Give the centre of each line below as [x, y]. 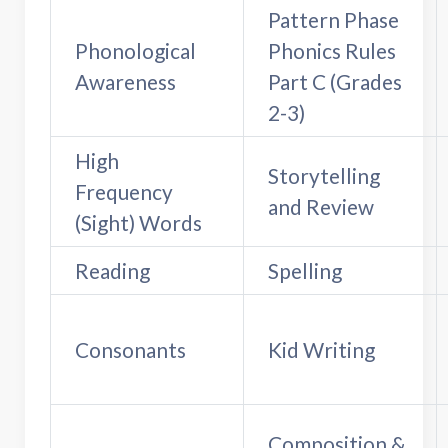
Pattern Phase [333, 19]
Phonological [135, 50]
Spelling [305, 270]
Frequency [124, 191]
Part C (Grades [335, 81]
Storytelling [324, 175]
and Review [321, 206]
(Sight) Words [138, 222]
